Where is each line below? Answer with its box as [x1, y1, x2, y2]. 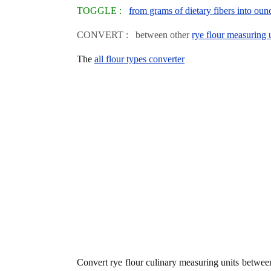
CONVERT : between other [77, 29, 192, 40]
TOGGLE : [77, 5, 129, 16]
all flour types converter [94, 53, 184, 64]
